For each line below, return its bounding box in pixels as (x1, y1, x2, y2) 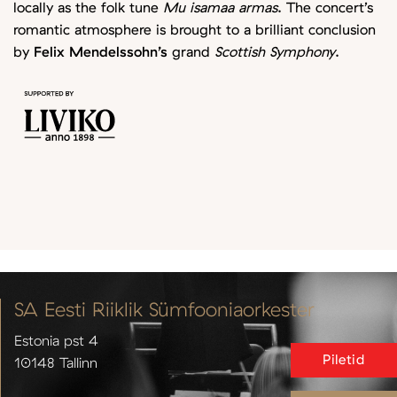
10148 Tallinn (14, 354, 97, 371)
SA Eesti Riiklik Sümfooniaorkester (14, 295, 315, 322)
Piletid (323, 349, 365, 368)
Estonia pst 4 (14, 331, 98, 349)
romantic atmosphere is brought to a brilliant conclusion (13, 19, 376, 38)
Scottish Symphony (214, 42, 335, 60)
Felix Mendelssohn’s (34, 42, 167, 60)
